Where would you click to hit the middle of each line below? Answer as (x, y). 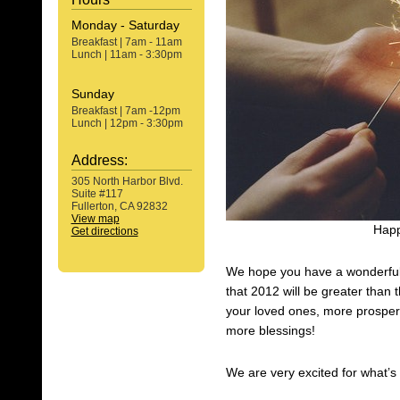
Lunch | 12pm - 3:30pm (127, 123)
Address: (99, 160)
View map (95, 219)
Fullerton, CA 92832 (119, 206)
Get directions (104, 231)
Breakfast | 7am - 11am (126, 42)
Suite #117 (97, 194)
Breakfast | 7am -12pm (125, 111)
